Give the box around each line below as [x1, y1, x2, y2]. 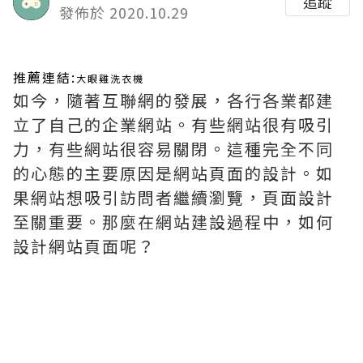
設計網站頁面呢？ [13, 234, 156, 258]
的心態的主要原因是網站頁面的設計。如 [13, 161, 334, 185]
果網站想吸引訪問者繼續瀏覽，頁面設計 [13, 186, 334, 209]
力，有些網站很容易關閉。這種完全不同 [13, 137, 334, 160]
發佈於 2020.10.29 [59, 2, 189, 23]
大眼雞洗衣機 [76, 71, 144, 85]
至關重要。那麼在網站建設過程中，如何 [13, 210, 334, 233]
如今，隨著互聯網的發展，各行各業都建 [13, 88, 334, 112]
